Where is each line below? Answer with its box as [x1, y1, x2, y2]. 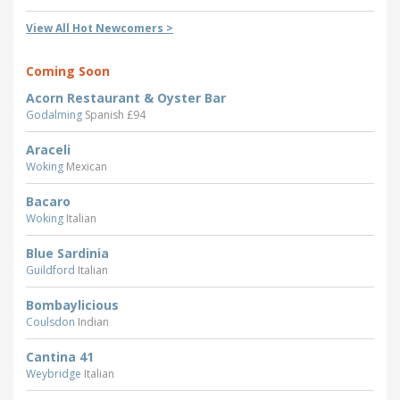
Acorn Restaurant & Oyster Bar [26, 89, 226, 107]
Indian [78, 314, 109, 330]
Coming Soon [26, 62, 110, 80]
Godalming [26, 107, 85, 123]
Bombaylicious [26, 296, 119, 314]
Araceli [26, 141, 71, 159]
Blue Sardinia [26, 245, 109, 262]
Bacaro [26, 193, 71, 211]
